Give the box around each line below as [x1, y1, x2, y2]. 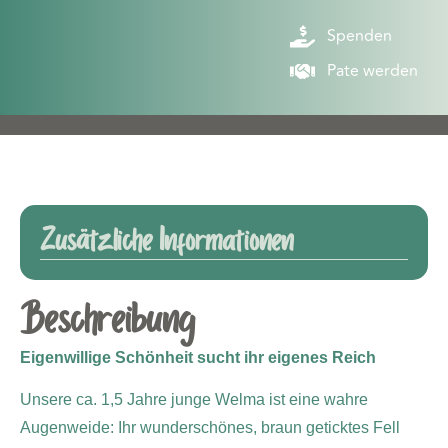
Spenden [327, 23, 392, 48]
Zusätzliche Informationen [40, 221, 293, 262]
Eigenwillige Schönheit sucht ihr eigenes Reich [20, 348, 380, 366]
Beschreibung [20, 295, 194, 347]
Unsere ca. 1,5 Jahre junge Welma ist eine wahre [20, 390, 368, 408]
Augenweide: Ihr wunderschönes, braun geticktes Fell [20, 418, 400, 436]
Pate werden [327, 58, 418, 83]
